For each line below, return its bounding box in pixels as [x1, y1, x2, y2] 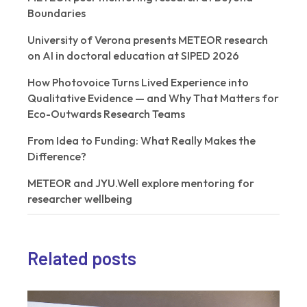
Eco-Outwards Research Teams [27, 106, 186, 121]
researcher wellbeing [27, 191, 133, 206]
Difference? [27, 149, 87, 163]
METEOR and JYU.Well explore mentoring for [27, 175, 255, 190]
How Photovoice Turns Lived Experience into [27, 75, 249, 89]
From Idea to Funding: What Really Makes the [27, 133, 256, 147]
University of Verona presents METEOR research [27, 32, 269, 47]
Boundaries [27, 5, 86, 20]
